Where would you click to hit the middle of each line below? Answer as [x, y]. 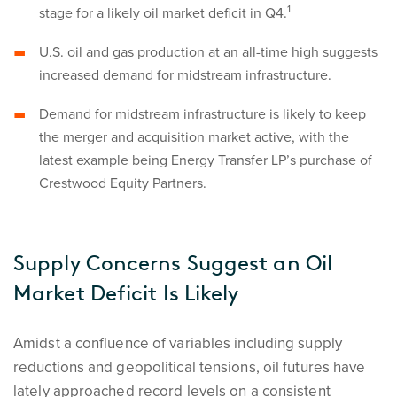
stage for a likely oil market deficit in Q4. [163, 13]
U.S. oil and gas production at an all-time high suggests [208, 52]
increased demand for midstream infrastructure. [185, 75]
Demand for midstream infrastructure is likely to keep [202, 114]
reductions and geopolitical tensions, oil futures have [190, 367]
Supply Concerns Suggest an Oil [173, 263]
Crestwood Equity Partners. [122, 183]
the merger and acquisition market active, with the [194, 137]
